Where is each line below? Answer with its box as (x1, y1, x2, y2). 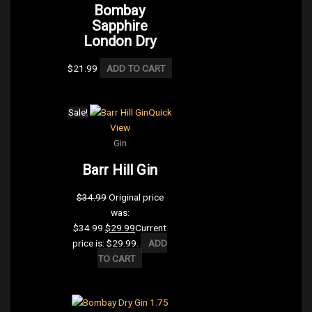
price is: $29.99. (72, 237, 139, 249)
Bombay (94, 1, 146, 19)
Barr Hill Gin (82, 161, 158, 178)
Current (135, 221, 167, 233)
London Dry (83, 32, 157, 49)
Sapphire (92, 17, 148, 34)
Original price (108, 191, 164, 203)
